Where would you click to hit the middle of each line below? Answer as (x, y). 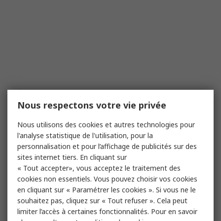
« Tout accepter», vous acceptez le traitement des (99, 168)
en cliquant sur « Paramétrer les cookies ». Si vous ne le (107, 190)
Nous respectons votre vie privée (92, 105)
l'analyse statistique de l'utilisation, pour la (85, 135)
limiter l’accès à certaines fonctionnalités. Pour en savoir (107, 211)
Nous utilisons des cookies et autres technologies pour (106, 125)
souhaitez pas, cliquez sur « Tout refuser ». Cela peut (102, 201)
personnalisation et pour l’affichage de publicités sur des (107, 146)
